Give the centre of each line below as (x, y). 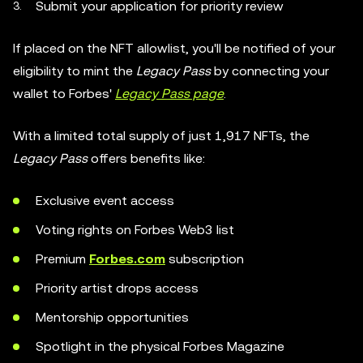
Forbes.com (127, 259)
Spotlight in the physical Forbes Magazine (160, 346)
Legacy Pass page (169, 94)
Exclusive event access (105, 201)
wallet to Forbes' (64, 94)
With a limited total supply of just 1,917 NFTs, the (161, 136)
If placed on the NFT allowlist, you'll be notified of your (174, 48)
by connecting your (270, 71)
